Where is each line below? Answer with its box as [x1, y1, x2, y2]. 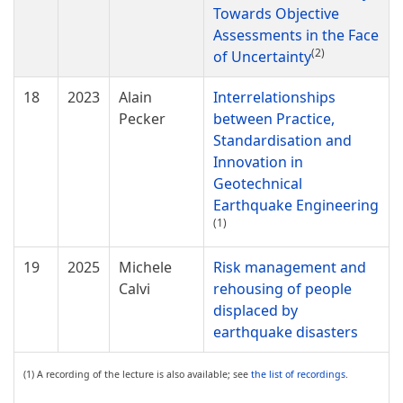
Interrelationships [213, 87, 336, 107]
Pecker [119, 109, 166, 129]
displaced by [213, 300, 298, 320]
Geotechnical [213, 174, 302, 193]
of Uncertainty [213, 47, 311, 67]
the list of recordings [251, 368, 345, 381]
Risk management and [213, 257, 366, 277]
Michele [119, 257, 172, 277]
